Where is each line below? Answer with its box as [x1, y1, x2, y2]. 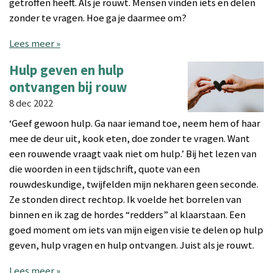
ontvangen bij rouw [9, 78, 127, 96]
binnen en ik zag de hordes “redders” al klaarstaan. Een [9, 208, 246, 221]
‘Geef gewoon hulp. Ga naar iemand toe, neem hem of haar [9, 116, 260, 130]
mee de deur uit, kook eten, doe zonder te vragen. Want [9, 132, 250, 145]
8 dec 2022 [9, 96, 53, 110]
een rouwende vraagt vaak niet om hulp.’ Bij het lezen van [9, 147, 257, 160]
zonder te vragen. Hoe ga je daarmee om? [9, 12, 186, 25]
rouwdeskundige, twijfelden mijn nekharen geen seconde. [9, 177, 258, 191]
